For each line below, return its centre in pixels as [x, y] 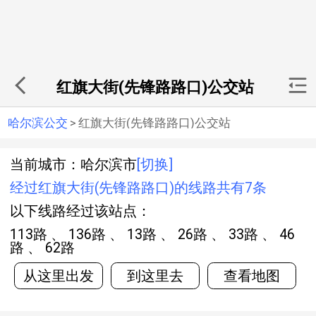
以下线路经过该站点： [80, 211]
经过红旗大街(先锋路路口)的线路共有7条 [138, 188]
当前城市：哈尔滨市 [73, 165]
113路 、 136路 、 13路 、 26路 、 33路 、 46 [30, 235]
